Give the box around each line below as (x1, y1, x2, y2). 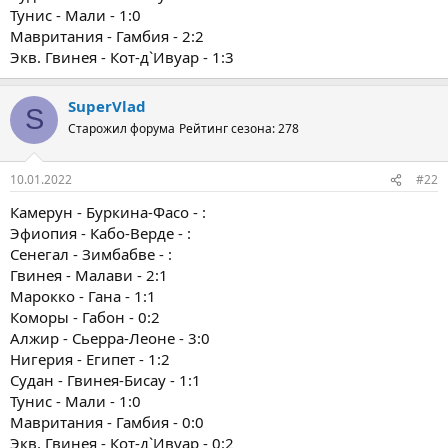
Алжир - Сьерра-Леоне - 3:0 (10, 328, 210, 348)
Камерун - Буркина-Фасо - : (10, 202, 206, 222)
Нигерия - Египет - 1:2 (10, 349, 170, 369)
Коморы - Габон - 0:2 (10, 307, 160, 327)
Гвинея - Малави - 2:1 (10, 265, 168, 285)
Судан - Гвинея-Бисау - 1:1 (10, 370, 201, 390)
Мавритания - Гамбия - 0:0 (10, 412, 204, 432)
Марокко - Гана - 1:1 (10, 286, 156, 306)
